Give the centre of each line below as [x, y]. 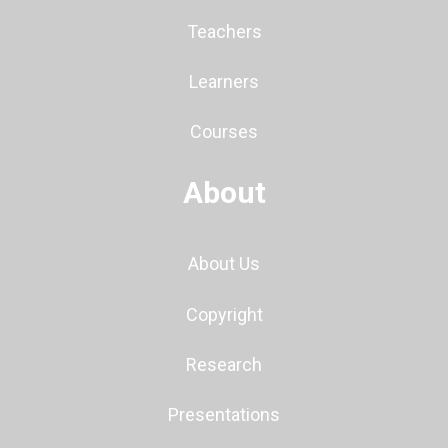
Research [224, 364]
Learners [224, 81]
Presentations [224, 415]
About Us [224, 264]
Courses [224, 132]
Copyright [224, 314]
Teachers [224, 31]
